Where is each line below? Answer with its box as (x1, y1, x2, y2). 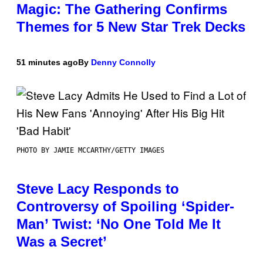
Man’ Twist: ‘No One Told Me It (16, 216, 221, 232)
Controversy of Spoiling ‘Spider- (16, 198, 234, 215)
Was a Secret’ (16, 234, 107, 250)
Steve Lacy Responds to (16, 181, 179, 197)
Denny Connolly (91, 58, 156, 68)
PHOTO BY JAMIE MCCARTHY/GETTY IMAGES (16, 146, 164, 155)
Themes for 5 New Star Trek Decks (16, 19, 245, 35)
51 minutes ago (16, 58, 78, 68)
